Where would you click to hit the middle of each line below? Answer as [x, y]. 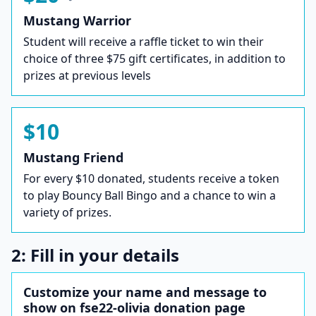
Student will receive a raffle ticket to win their [144, 42]
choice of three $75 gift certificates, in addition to [154, 59]
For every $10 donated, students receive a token [151, 178]
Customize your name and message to [145, 292]
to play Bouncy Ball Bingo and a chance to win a [150, 195]
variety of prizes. [67, 212]
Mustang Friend [73, 157]
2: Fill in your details [95, 255]
